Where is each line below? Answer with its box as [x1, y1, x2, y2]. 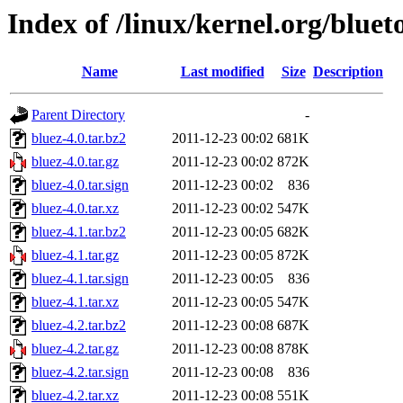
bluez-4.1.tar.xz [31, 294, 119, 310]
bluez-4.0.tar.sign [31, 177, 129, 193]
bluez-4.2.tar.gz [31, 341, 119, 357]
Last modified [180, 64, 264, 80]
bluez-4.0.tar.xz [31, 201, 119, 217]
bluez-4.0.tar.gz [31, 154, 119, 170]
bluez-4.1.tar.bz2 [31, 224, 126, 240]
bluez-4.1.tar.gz [31, 247, 119, 264]
